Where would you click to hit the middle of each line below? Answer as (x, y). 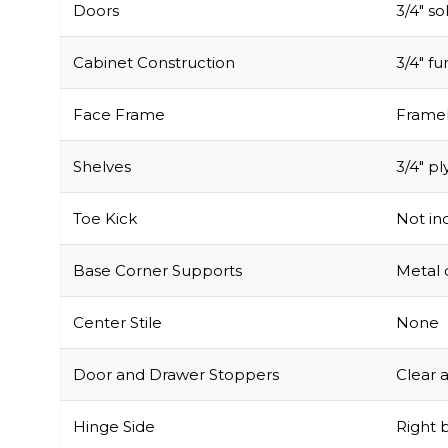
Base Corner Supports (157, 270)
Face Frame (119, 114)
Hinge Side (114, 426)
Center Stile (117, 322)
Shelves (102, 166)
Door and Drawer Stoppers (176, 374)
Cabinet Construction (154, 62)
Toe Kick (105, 218)
